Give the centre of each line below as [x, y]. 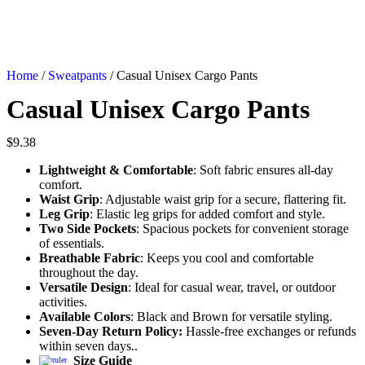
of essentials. [72, 243]
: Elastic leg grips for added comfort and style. [207, 214]
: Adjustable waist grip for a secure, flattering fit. [223, 199]
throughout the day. [89, 273]
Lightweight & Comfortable [116, 170]
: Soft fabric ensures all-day [263, 170]
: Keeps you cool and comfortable [227, 258]
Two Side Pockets [88, 229]
